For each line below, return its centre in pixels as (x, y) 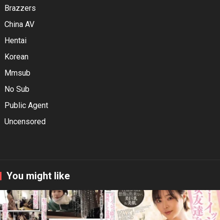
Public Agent (26, 106)
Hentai (15, 41)
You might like (38, 176)
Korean (16, 57)
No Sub (17, 89)
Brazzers (20, 8)
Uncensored (25, 122)
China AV (19, 25)
